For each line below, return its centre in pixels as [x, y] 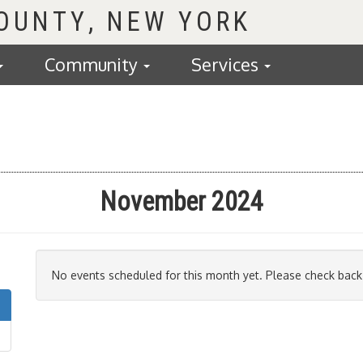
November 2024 [181, 202]
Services [227, 64]
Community [93, 64]
